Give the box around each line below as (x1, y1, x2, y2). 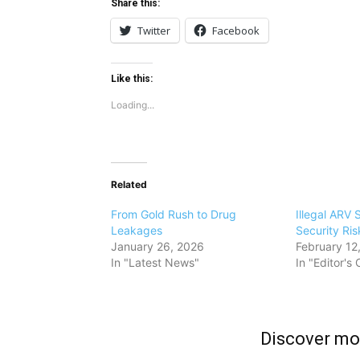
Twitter (137, 23, 170, 39)
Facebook (212, 23, 260, 39)
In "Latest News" (111, 256, 199, 270)
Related (111, 178, 147, 191)
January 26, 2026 (111, 239, 204, 254)
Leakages (111, 223, 162, 238)
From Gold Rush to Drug (111, 207, 236, 222)
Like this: (111, 73, 153, 85)
